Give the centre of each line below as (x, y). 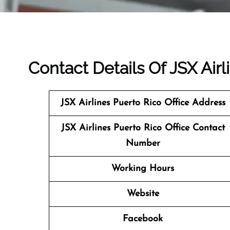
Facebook (143, 219)
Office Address (193, 103)
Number (143, 143)
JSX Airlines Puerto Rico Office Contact (143, 128)
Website (143, 194)
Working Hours (143, 169)
